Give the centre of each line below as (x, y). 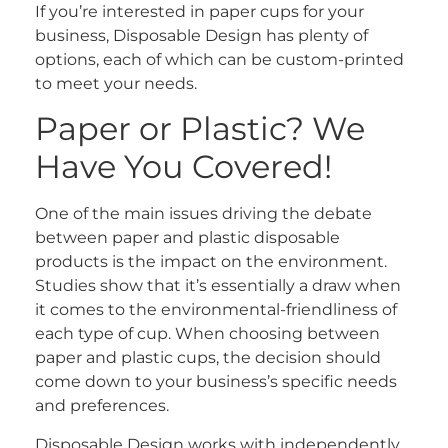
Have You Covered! (183, 167)
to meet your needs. (116, 84)
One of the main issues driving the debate (203, 214)
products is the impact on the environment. (213, 262)
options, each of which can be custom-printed (219, 60)
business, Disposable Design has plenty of (201, 36)
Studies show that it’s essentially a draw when (218, 286)
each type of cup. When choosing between (207, 334)
